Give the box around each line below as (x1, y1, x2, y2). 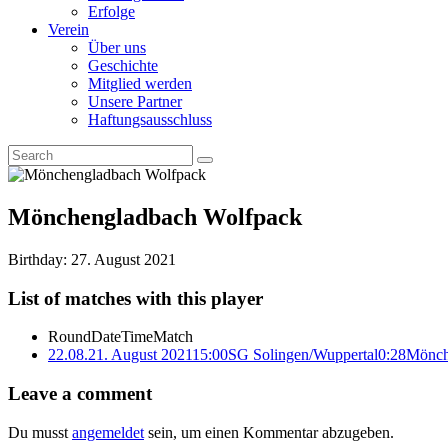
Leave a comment (8, 382, 152, 404)
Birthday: (8, 250, 67, 268)
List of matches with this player (8, 287, 263, 309)
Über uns (88, 39, 146, 56)
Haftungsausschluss (88, 111, 212, 128)
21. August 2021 (88, 346, 192, 364)
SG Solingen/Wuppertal (228, 346, 378, 364)
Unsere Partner (88, 93, 182, 110)
